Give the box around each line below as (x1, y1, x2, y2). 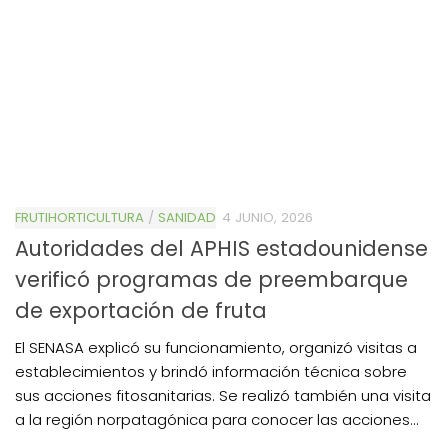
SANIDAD (158, 207, 216, 227)
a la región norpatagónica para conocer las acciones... (15, 408, 419, 430)
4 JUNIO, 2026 (222, 207, 313, 227)
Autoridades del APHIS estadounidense (15, 233, 428, 263)
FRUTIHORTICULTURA (15, 207, 144, 227)
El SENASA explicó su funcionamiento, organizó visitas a (15, 336, 417, 358)
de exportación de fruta (15, 295, 267, 325)
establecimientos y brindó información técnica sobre (15, 360, 407, 382)
